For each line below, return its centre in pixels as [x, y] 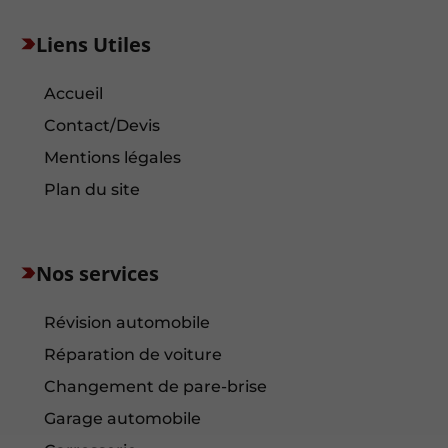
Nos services [98, 272]
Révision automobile [126, 323]
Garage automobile [122, 419]
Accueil [73, 94]
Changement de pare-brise [155, 387]
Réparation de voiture [132, 355]
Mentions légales [112, 158]
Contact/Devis [101, 126]
